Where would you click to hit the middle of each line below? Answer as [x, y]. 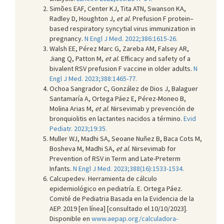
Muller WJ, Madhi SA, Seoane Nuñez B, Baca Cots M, [126, 138]
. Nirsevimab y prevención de [151, 108]
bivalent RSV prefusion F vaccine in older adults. [121, 68]
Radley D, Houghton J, [83, 18]
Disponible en [70, 218]
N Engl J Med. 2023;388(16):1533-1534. [128, 168]
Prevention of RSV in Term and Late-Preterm [115, 158]
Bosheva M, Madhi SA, [83, 148]
